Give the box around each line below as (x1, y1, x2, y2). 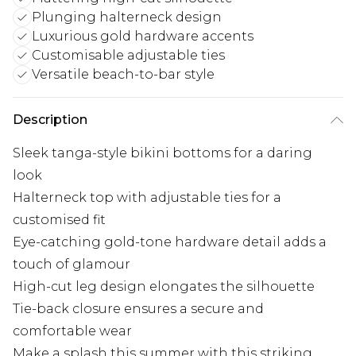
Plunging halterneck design (32, 10, 222, 25)
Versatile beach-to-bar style (32, 67, 215, 83)
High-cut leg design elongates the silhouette (13, 279, 315, 295)
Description (13, 112, 87, 128)
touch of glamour (13, 257, 130, 273)
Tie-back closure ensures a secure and (13, 301, 264, 317)
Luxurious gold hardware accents (32, 29, 253, 44)
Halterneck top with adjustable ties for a (13, 190, 281, 206)
